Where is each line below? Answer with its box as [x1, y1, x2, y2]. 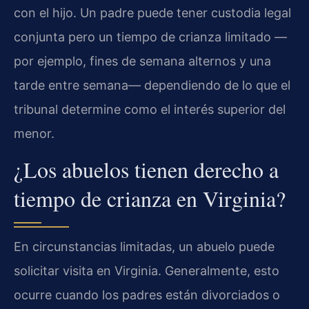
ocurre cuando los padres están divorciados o [14, 287, 280, 302]
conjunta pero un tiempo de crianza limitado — [14, 29, 287, 44]
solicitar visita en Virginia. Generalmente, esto [14, 263, 279, 278]
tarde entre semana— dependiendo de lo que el [14, 77, 290, 92]
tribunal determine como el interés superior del [14, 101, 286, 117]
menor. [14, 126, 54, 141]
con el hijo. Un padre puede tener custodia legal [14, 5, 291, 20]
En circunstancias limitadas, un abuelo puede [14, 239, 275, 254]
